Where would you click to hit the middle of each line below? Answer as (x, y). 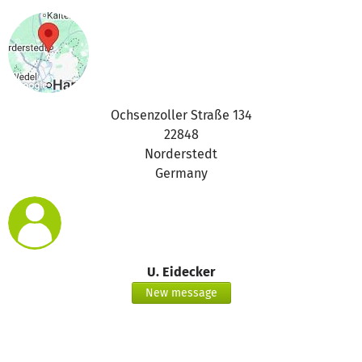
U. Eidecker (181, 271)
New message (181, 293)
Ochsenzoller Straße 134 (181, 115)
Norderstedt (181, 154)
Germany (181, 173)
